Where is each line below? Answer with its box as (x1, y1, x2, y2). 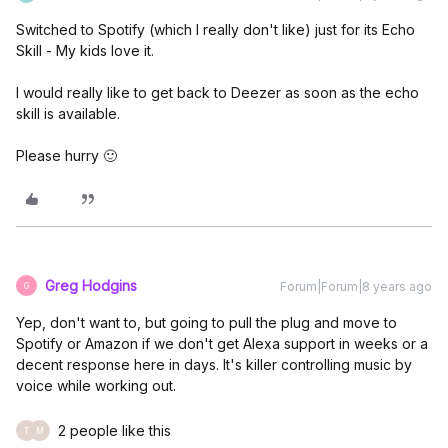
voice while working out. (16, 377, 176, 394)
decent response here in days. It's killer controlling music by (16, 356, 412, 373)
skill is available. (16, 105, 120, 122)
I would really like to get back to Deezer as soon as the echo (16, 84, 419, 101)
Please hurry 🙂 (16, 147, 117, 164)
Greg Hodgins (45, 277, 137, 294)
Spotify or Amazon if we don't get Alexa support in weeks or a (16, 335, 428, 352)
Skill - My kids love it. (16, 42, 154, 59)
